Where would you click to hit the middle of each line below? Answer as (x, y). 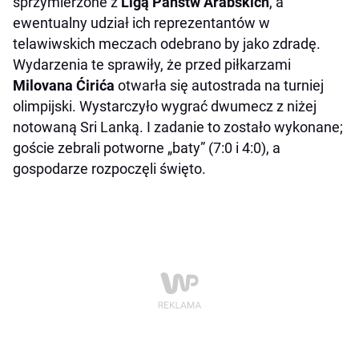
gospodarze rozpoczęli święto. (109, 169)
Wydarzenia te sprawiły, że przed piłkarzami (152, 65)
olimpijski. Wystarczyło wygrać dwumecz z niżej (165, 106)
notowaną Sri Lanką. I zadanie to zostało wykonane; (178, 127)
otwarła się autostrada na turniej (219, 85)
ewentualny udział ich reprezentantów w (141, 23)
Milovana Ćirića (64, 85)
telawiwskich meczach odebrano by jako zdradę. (167, 44)
